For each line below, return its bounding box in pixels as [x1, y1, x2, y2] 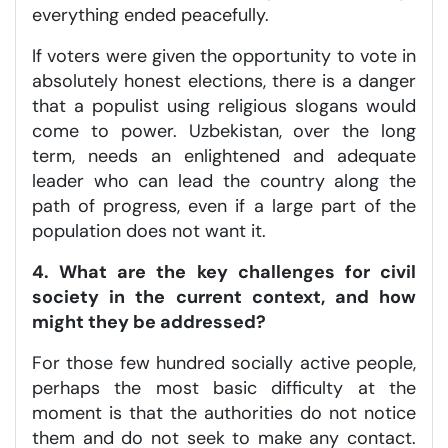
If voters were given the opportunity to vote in [32, 43, 416, 68]
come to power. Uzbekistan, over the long [32, 118, 416, 143]
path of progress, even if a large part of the [32, 193, 416, 218]
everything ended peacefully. [32, 2, 269, 27]
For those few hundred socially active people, [32, 350, 416, 375]
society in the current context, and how [32, 284, 416, 309]
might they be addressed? [32, 309, 266, 334]
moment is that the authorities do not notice [32, 400, 416, 425]
